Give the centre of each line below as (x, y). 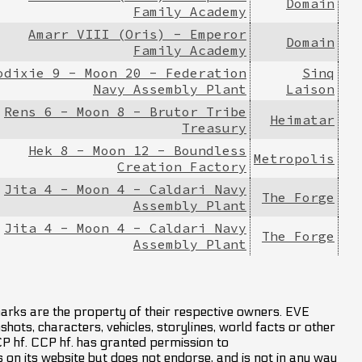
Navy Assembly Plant (170, 88)
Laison (310, 88)
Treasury (214, 127)
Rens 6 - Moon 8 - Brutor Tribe (125, 111)
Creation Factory (182, 166)
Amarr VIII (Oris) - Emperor (137, 34)
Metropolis (294, 158)
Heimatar (302, 119)
